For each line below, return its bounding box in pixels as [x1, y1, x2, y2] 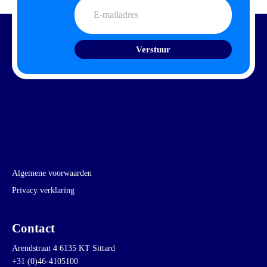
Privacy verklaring [12, 185, 74, 195]
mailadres [74, 12, 113, 23]
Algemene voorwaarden [12, 168, 92, 178]
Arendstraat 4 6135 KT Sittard [12, 243, 115, 253]
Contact [12, 221, 55, 236]
